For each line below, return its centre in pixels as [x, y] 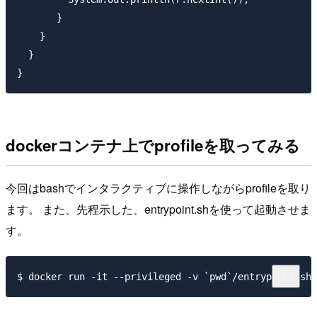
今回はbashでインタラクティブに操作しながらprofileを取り [158, 188]
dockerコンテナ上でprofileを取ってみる [153, 145]
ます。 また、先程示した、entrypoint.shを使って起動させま [158, 209]
